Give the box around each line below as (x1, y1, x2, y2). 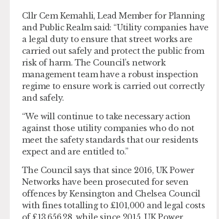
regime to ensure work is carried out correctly (22, 81, 205, 91)
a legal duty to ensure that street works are (22, 34, 193, 44)
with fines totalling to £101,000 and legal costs (22, 200, 205, 211)
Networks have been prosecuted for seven (22, 177, 189, 187)
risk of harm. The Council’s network (22, 57, 165, 67)
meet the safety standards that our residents (22, 134, 198, 145)
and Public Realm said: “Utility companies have (22, 22, 209, 32)
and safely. (22, 92, 64, 103)
